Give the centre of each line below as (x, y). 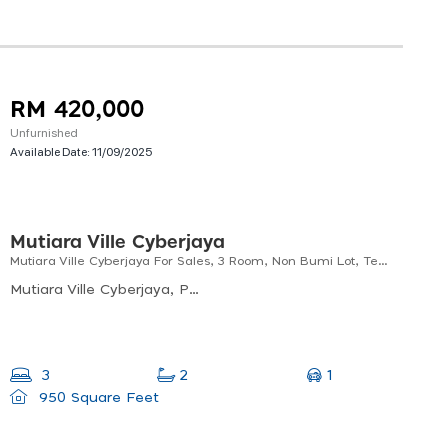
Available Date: (51, 151)
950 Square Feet (96, 398)
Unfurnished (44, 132)
